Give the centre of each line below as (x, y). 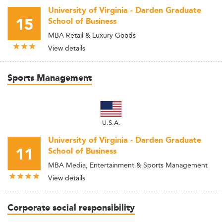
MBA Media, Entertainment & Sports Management (128, 165)
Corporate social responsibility (71, 208)
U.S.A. (111, 122)
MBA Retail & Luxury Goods (92, 35)
